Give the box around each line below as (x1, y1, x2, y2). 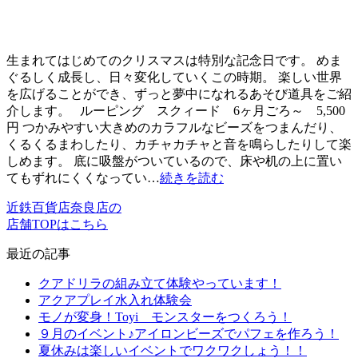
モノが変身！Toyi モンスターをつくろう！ (38, 310, 292, 324)
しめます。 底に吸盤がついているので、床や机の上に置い (6, 154, 342, 169)
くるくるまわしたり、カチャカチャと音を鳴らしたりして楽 (6, 137, 352, 152)
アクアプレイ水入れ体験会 (38, 293, 192, 308)
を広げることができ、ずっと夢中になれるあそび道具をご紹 (6, 87, 352, 101)
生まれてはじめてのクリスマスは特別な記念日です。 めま (6, 54, 342, 68)
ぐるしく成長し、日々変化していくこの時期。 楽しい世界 (6, 70, 342, 85)
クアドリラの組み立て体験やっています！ (38, 276, 281, 291)
